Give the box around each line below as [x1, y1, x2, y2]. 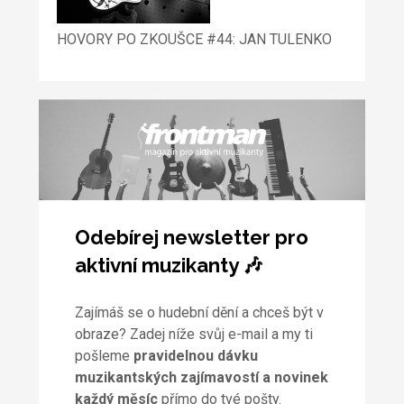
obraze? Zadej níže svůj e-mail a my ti [74, 325, 313, 343]
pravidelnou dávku [133, 346, 258, 364]
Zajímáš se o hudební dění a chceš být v [74, 303, 324, 321]
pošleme [74, 346, 133, 364]
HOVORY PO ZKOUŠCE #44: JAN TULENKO [56, 31, 332, 49]
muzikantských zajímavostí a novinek [74, 368, 328, 386]
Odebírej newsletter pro [74, 225, 308, 249]
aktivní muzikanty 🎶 [74, 252, 262, 277]
